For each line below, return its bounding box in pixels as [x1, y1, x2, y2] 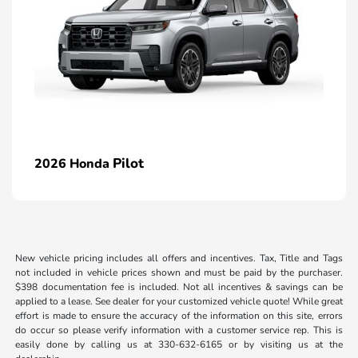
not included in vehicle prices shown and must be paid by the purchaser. [15, 266, 343, 280]
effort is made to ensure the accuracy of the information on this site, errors [15, 309, 343, 323]
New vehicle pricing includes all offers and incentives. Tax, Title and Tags [15, 252, 343, 265]
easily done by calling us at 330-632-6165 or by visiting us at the [15, 338, 343, 352]
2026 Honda [34, 155, 113, 173]
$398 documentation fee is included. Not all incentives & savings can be [15, 280, 343, 294]
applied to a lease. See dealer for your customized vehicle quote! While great [15, 295, 343, 308]
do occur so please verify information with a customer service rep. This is [15, 324, 343, 337]
